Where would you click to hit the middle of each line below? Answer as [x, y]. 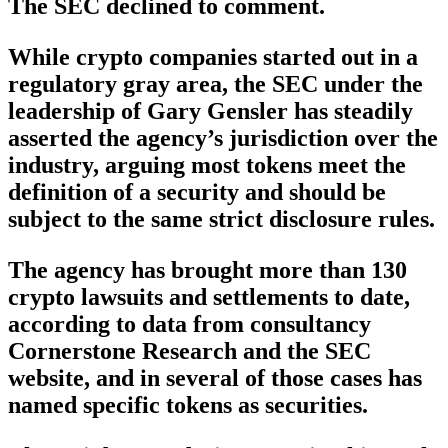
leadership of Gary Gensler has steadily [210, 111]
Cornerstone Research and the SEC [189, 351]
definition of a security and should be [197, 192]
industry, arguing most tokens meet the [207, 165]
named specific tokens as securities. [188, 405]
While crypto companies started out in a [213, 57]
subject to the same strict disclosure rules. [221, 219]
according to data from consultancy [189, 324]
